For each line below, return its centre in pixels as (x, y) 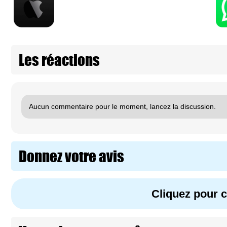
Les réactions (59, 60)
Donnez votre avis (71, 156)
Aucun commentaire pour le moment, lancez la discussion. (122, 106)
